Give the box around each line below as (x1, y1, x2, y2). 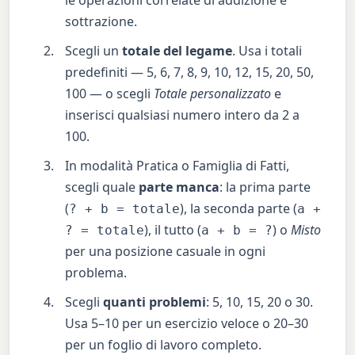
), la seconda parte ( (180, 199, 298, 217)
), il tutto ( (144, 220, 202, 239)
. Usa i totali (232, 41, 303, 59)
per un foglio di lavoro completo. (65, 335, 262, 353)
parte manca (139, 177, 220, 196)
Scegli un (65, 41, 123, 59)
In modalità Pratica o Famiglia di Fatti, (65, 156, 290, 174)
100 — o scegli (65, 84, 155, 102)
